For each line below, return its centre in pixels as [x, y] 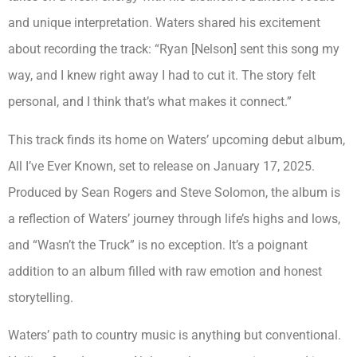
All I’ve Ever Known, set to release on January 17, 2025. [161, 166]
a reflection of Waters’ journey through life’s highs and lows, [174, 218]
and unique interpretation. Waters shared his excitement [164, 23]
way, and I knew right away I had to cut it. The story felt [162, 76]
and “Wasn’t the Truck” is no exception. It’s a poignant [158, 245]
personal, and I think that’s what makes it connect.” [150, 102]
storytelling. [41, 297]
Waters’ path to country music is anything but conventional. [175, 335]
